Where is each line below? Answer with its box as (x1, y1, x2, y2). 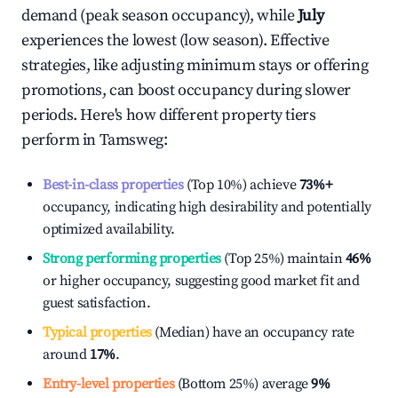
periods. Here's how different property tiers (21, 105, 316, 125)
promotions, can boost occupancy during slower (21, 80, 352, 100)
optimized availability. (43, 220, 175, 238)
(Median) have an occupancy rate (151, 323, 355, 341)
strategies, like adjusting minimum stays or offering (21, 55, 369, 76)
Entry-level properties (43, 375, 175, 393)
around (43, 346, 91, 363)
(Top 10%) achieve (183, 176, 297, 194)
